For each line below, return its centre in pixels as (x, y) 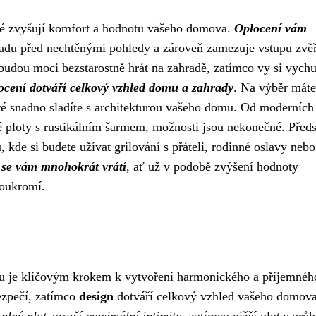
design (96, 297)
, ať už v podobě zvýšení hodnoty (212, 167)
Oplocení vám (271, 29)
